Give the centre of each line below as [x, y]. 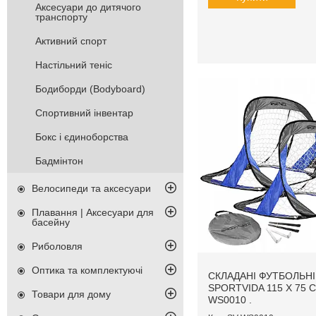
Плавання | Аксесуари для [93, 213]
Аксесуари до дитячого [88, 7]
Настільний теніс [74, 65]
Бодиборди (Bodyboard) [90, 89]
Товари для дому [71, 294]
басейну [51, 223]
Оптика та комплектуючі [87, 271]
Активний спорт [71, 41]
